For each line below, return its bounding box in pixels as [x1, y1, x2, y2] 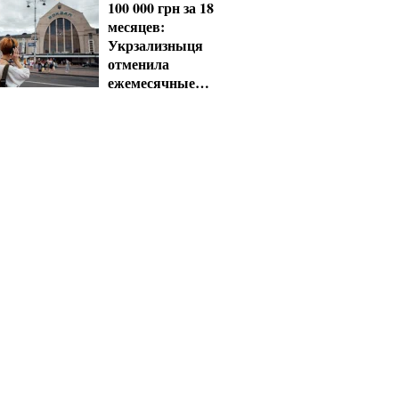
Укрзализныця [108, 35, 203, 55]
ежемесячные [108, 72, 195, 93]
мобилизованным [108, 110, 221, 130]
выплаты [108, 91, 169, 111]
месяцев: [108, 16, 165, 37]
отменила [108, 53, 169, 74]
